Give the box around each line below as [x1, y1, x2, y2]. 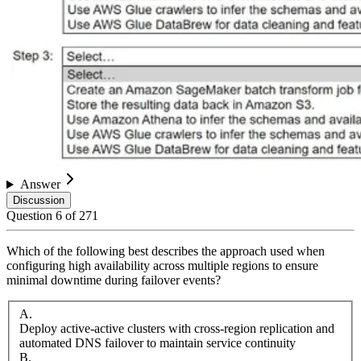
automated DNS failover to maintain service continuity [19, 335, 296, 350]
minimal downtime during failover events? [6, 273, 221, 288]
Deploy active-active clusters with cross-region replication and [19, 321, 334, 335]
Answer [19, 177, 60, 192]
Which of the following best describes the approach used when [6, 244, 325, 259]
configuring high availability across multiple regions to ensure [6, 259, 318, 273]
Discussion [13, 194, 64, 207]
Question [6, 209, 56, 223]
